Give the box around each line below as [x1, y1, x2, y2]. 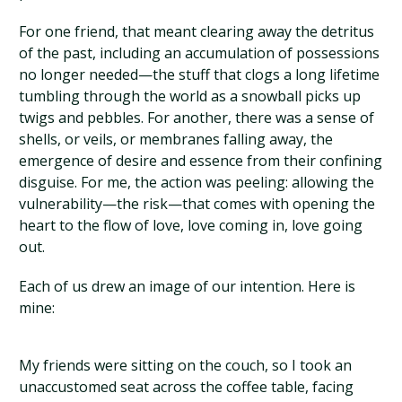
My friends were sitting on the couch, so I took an [19, 354, 353, 375]
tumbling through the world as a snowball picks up [19, 85, 362, 106]
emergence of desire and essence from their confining [19, 150, 383, 170]
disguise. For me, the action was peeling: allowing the [19, 171, 375, 192]
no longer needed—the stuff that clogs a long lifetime [19, 64, 380, 84]
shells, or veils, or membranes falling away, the [19, 128, 334, 149]
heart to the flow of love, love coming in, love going [19, 214, 363, 235]
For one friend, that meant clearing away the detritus [19, 21, 375, 41]
